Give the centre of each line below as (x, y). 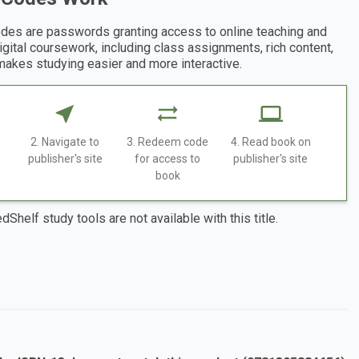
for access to (168, 159)
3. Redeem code (168, 142)
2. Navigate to (65, 142)
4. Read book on (270, 142)
